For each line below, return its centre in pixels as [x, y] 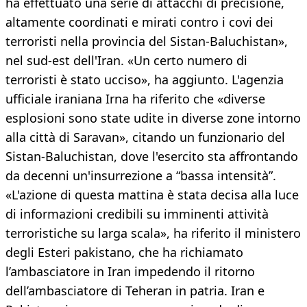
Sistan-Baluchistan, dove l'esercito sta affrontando [152, 157]
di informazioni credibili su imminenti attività [137, 214]
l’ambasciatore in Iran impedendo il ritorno [130, 272]
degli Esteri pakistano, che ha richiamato [124, 253]
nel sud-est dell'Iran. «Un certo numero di [126, 61]
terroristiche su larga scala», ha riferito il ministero [153, 233]
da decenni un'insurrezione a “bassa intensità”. [141, 176]
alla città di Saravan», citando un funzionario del [145, 137]
